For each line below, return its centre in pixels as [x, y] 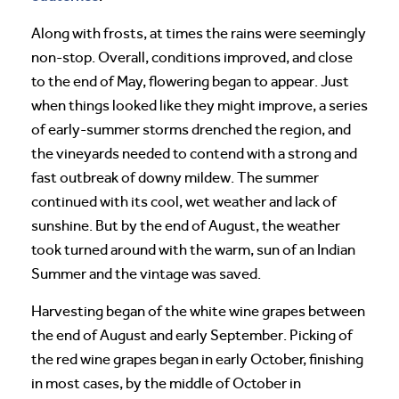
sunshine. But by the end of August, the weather [186, 226]
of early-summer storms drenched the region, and [191, 130]
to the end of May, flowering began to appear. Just [190, 81]
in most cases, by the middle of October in [166, 383]
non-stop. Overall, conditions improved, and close [192, 57]
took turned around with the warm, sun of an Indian [193, 250]
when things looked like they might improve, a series [199, 106]
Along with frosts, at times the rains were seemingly [199, 33]
